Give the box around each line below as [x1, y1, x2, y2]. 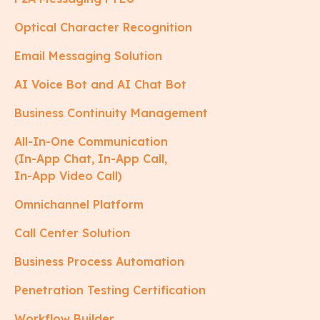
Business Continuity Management [14, 105, 208, 120]
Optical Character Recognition [14, 19, 192, 34]
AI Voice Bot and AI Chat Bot [14, 76, 186, 91]
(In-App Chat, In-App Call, [14, 151, 167, 166]
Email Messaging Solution [14, 48, 162, 63]
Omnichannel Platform [14, 196, 144, 211]
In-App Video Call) [14, 168, 122, 183]
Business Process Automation [14, 254, 184, 269]
